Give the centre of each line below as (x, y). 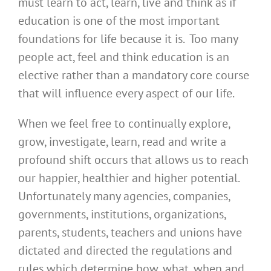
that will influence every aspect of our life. (126, 93)
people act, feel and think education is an (124, 57)
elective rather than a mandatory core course (134, 75)
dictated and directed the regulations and (125, 251)
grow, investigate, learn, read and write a (122, 142)
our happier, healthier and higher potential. (130, 178)
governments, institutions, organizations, (122, 214)
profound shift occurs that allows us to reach (133, 160)
